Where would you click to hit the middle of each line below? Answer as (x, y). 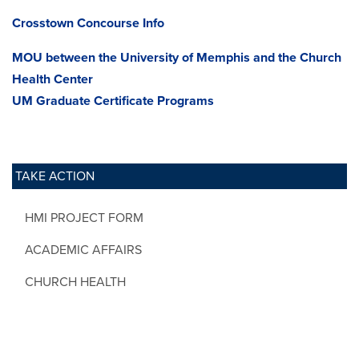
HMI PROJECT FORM (84, 218)
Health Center (52, 79)
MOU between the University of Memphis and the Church (177, 57)
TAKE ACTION (55, 176)
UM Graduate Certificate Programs (113, 101)
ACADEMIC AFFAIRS (83, 250)
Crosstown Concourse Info (90, 23)
